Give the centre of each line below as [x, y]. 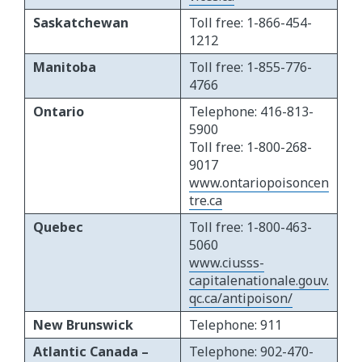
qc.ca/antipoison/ [241, 299]
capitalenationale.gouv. [259, 281]
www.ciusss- [227, 263]
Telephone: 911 [236, 325]
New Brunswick [83, 325]
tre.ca [206, 201]
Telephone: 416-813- [251, 112]
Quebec [58, 227]
